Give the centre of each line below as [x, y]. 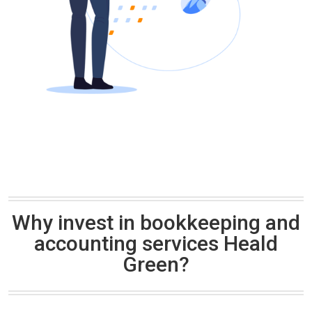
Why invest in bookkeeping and [156, 222]
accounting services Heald [156, 243]
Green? [156, 264]
